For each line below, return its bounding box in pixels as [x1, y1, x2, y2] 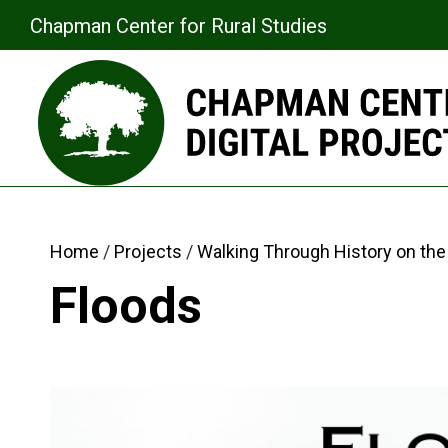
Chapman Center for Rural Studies [30, 14, 327, 38]
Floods [50, 277, 202, 336]
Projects [114, 241, 182, 263]
